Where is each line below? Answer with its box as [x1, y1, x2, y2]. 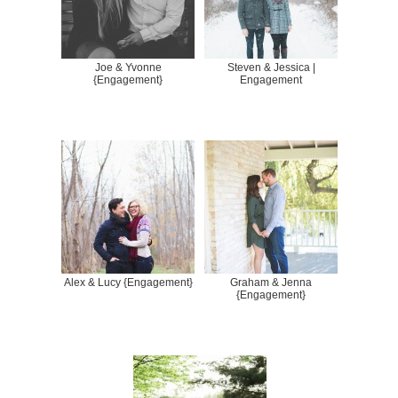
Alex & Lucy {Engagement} [63, 275, 193, 289]
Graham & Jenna [230, 275, 312, 289]
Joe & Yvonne [94, 60, 162, 74]
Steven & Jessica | [227, 60, 315, 74]
